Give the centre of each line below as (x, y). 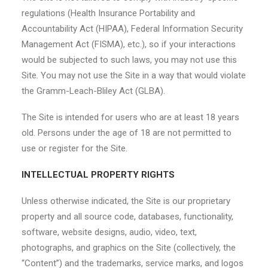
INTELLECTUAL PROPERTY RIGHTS (98, 175)
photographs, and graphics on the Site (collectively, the (129, 248)
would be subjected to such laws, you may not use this (129, 60)
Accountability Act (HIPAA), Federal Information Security (132, 29)
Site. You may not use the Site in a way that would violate (134, 75)
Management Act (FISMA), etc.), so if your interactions (129, 44)
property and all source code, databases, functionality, (127, 217)
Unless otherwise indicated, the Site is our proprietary (126, 201)
